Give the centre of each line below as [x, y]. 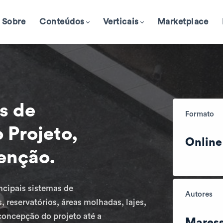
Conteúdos [62, 21]
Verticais [121, 21]
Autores [199, 194]
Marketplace [183, 21]
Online [203, 142]
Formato [199, 114]
